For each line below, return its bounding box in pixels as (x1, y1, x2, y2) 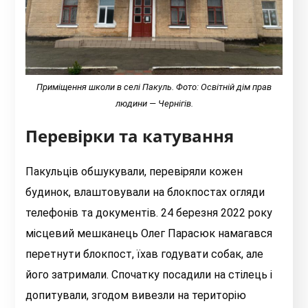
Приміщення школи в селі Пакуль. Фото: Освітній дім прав (36, 82, 272, 93)
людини (115, 98, 149, 109)
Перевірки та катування (25, 124, 234, 148)
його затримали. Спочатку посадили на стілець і (25, 268, 273, 282)
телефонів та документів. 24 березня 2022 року (25, 206, 273, 220)
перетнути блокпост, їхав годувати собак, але (25, 247, 264, 261)
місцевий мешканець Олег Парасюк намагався (25, 227, 273, 241)
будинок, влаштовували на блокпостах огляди (25, 186, 265, 199)
